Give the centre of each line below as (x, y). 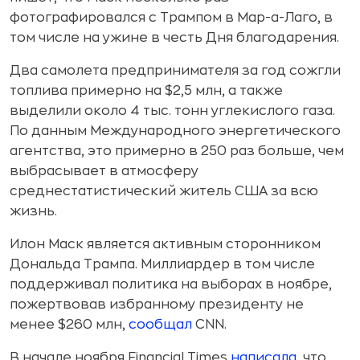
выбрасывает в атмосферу (104, 171)
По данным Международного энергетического (175, 131)
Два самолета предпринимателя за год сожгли (175, 71)
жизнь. (33, 211)
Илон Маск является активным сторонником (165, 244)
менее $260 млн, (69, 325)
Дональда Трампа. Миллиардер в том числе (162, 264)
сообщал (160, 325)
